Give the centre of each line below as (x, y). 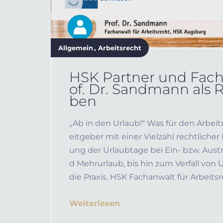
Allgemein (76, 48)
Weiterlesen (95, 204)
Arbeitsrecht (120, 48)
